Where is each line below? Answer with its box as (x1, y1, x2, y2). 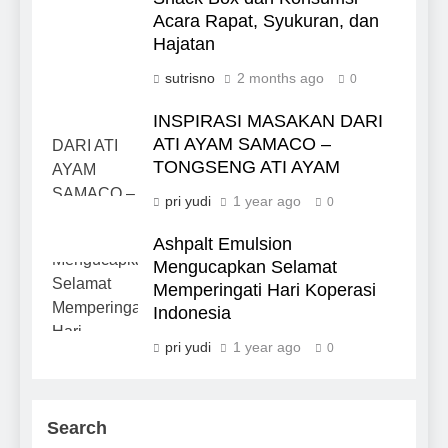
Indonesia (153, 303, 231, 324)
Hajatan (153, 34, 215, 55)
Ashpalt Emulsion (153, 234, 292, 255)
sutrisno (165, 70, 215, 87)
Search (47, 418, 107, 439)
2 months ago (237, 70, 324, 87)
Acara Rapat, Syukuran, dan (153, 11, 379, 32)
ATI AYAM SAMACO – (153, 134, 331, 155)
